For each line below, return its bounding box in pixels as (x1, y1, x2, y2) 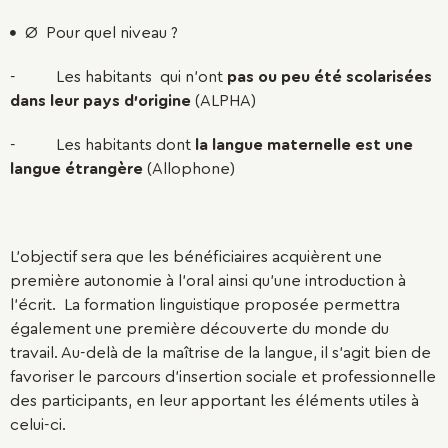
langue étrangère (10, 161, 143, 177)
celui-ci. (10, 417, 66, 433)
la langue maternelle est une (195, 137, 413, 153)
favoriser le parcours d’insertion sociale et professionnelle (10, 369, 436, 385)
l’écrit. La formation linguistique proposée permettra (10, 297, 400, 313)
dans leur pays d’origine (10, 93, 191, 109)
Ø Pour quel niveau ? (25, 25, 178, 41)
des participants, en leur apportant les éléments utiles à (10, 393, 419, 409)
